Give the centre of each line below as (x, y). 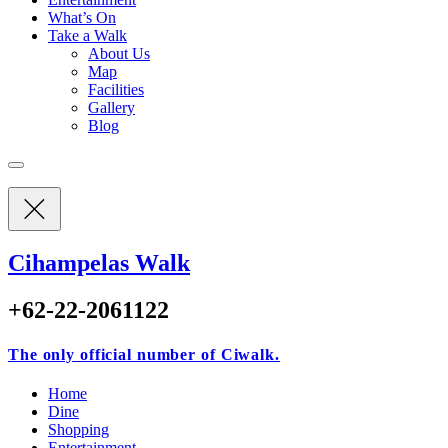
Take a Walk (87, 35)
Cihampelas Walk (99, 263)
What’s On (82, 17)
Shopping (78, 429)
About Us (119, 53)
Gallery (111, 107)
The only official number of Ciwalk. (144, 354)
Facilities (116, 89)
